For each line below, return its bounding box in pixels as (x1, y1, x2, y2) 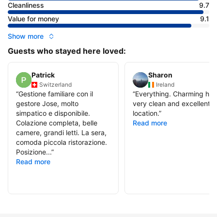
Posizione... (16, 147, 51, 156)
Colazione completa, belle (16, 118, 97, 127)
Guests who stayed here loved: (8, 46, 126, 56)
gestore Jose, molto (16, 99, 78, 108)
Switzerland (39, 80, 72, 88)
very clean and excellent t (132, 99, 215, 108)
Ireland (155, 80, 174, 88)
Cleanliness (8, 1, 44, 10)
